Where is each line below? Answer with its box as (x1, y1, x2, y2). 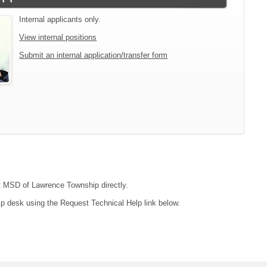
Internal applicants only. (19, 15, 101, 24)
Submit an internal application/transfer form (19, 51, 168, 60)
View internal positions (19, 33, 97, 42)
